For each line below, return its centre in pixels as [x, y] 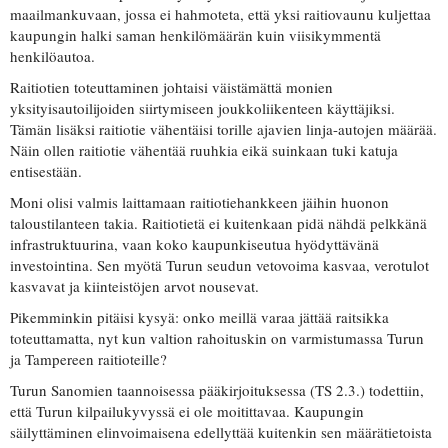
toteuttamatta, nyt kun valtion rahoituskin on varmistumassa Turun [217, 338]
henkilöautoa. [52, 56]
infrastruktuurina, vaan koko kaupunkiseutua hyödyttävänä [194, 244]
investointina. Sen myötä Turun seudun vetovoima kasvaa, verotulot [219, 265]
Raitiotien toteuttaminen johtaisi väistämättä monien [171, 87]
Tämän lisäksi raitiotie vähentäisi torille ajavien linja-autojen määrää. [223, 129]
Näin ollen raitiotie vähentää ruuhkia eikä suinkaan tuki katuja [204, 150]
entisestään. [46, 171]
